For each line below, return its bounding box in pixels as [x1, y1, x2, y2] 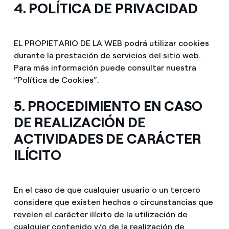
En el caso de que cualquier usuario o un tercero [13, 185, 200, 195]
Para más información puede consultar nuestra [13, 62, 196, 73]
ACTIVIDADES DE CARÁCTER [13, 130, 201, 148]
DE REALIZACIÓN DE [13, 114, 146, 131]
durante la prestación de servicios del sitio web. [13, 50, 201, 60]
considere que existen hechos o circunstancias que [13, 197, 213, 208]
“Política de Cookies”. [13, 75, 101, 85]
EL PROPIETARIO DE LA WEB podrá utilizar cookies [13, 38, 209, 48]
